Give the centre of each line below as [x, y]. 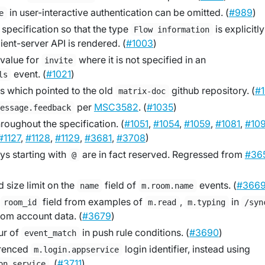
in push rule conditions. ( [134, 232]
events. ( [216, 185]
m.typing [207, 202]
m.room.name [168, 186]
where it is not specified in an [141, 60]
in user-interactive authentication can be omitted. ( [118, 12]
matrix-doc [142, 91]
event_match [51, 233]
